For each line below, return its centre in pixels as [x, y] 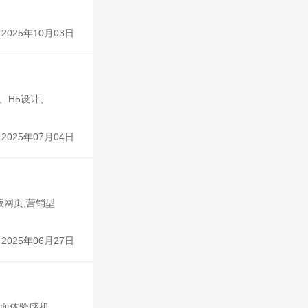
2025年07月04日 [38, 137]
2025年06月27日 [38, 241]
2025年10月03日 [38, 33]
